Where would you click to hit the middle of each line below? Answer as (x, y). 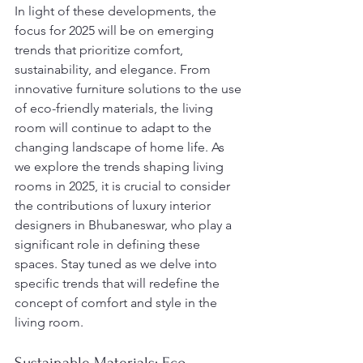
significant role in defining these (109, 244)
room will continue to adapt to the (115, 128)
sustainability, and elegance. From (114, 69)
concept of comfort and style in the (117, 303)
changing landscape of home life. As (121, 147)
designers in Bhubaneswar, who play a (125, 225)
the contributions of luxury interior (114, 205)
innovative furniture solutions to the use (130, 89)
